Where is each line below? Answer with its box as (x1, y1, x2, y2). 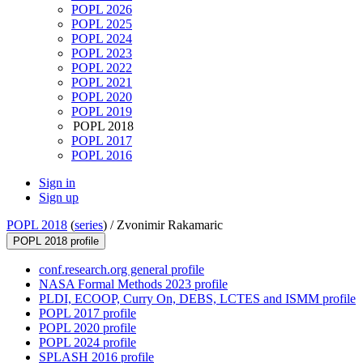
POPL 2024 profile (39, 335, 136, 350)
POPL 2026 (71, 2, 132, 17)
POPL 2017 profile (39, 306, 136, 321)
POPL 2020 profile (39, 321, 136, 335)
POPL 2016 (71, 148, 132, 163)
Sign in (39, 176, 75, 190)
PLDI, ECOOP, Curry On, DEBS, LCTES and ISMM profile (39, 292, 356, 306)
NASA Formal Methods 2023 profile (39, 277, 228, 292)
